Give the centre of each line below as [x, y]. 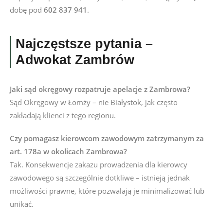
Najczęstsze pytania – [84, 44]
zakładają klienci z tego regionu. [63, 115]
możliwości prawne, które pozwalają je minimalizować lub [107, 191]
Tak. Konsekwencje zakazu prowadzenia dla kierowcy [99, 164]
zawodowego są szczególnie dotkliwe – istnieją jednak [100, 178]
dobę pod [27, 10]
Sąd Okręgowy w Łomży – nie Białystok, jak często [94, 102]
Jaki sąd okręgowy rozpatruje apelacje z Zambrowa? [100, 89]
